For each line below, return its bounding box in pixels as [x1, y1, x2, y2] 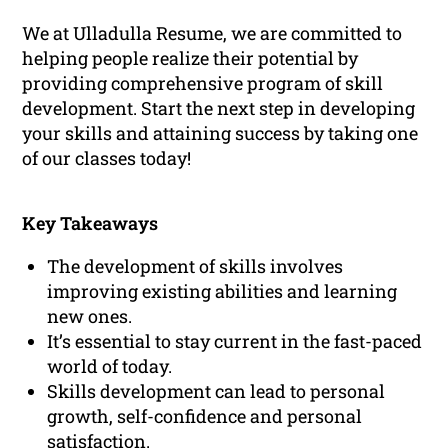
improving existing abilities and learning [47, 279, 398, 304]
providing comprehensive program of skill [22, 71, 384, 96]
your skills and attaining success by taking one [22, 121, 419, 146]
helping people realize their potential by [22, 46, 359, 71]
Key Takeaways [22, 211, 159, 236]
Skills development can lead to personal [47, 379, 386, 404]
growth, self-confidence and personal [47, 404, 363, 429]
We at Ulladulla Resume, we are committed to [22, 21, 403, 46]
